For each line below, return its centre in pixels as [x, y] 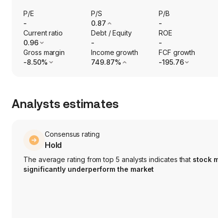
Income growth [115, 53]
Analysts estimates [65, 104]
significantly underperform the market [89, 169]
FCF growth [177, 53]
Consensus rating [72, 134]
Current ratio [43, 33]
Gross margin [44, 53]
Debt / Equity [111, 33]
